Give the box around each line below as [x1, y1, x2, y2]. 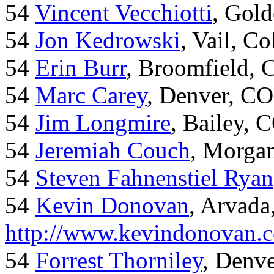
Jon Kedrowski [35, 27, 180, 54]
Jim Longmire [35, 109, 171, 136]
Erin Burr [35, 54, 126, 81]
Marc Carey [35, 82, 147, 109]
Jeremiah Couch [35, 137, 190, 164]
